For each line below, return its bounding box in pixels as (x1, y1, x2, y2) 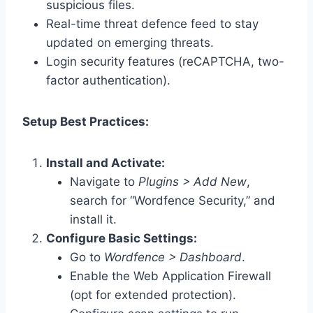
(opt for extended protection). (70, 287, 236, 302)
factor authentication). (46, 73, 170, 87)
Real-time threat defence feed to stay (46, 16, 259, 31)
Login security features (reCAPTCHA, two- (46, 54, 284, 68)
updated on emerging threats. (46, 35, 214, 50)
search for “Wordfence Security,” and (70, 193, 275, 208)
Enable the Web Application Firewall (70, 268, 271, 283)
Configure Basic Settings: (46, 231, 197, 245)
